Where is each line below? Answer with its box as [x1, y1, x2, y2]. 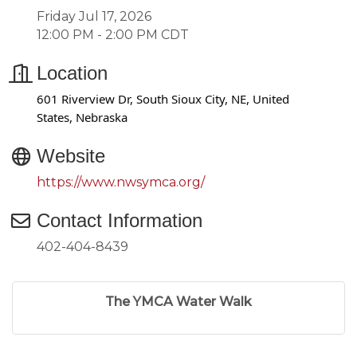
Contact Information [37, 210, 202, 231]
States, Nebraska [37, 109, 127, 125]
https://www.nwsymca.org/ [37, 175, 205, 190]
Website [37, 145, 105, 167]
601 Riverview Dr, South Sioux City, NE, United [37, 91, 289, 107]
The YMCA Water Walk [105, 294, 252, 309]
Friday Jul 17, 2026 [37, 9, 151, 24]
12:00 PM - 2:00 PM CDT [37, 27, 189, 42]
